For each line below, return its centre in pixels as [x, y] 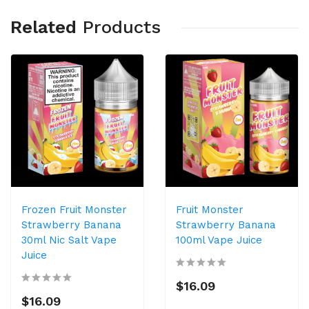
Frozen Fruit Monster [74, 210]
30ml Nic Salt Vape [69, 240]
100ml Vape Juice [219, 240]
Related [43, 27]
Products [121, 27]
